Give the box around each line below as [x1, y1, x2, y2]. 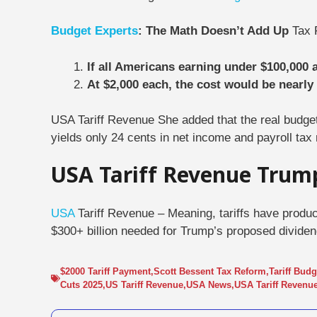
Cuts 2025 [60, 279, 103, 290]
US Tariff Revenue [105, 279, 183, 290]
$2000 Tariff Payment [60, 266, 151, 277]
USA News [186, 279, 231, 290]
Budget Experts [51, 24, 138, 38]
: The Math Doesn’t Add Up [138, 24, 292, 38]
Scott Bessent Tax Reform [154, 266, 266, 277]
